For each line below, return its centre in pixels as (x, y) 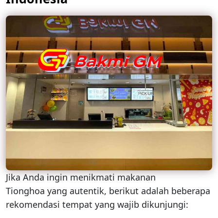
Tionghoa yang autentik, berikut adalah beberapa (108, 191)
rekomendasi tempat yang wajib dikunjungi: (97, 205)
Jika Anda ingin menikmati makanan (81, 177)
